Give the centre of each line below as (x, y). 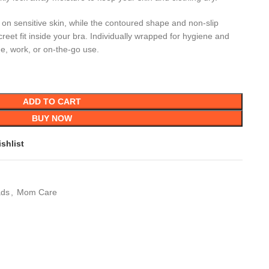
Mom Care (37, 192)
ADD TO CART (52, 101)
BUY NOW (52, 118)
